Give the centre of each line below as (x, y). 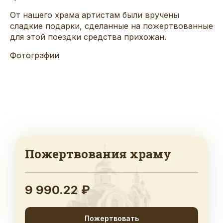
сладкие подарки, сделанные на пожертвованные (111, 26)
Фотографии (35, 55)
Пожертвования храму (98, 154)
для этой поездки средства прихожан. (88, 37)
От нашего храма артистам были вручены (95, 15)
